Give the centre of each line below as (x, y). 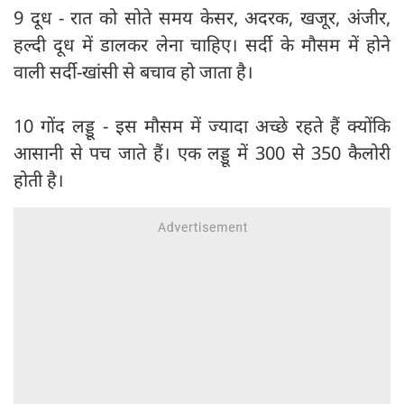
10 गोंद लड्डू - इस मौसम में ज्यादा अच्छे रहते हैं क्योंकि (202, 126)
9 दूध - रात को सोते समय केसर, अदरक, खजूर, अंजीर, (202, 18)
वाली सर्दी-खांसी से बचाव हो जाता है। (136, 72)
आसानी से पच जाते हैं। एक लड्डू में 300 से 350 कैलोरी (202, 153)
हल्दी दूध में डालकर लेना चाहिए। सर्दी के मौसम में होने (202, 45)
